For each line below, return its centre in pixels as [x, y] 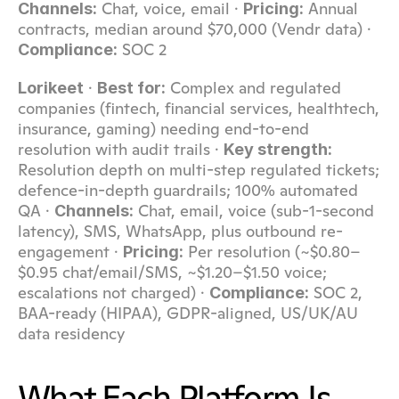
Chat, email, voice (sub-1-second [254, 211]
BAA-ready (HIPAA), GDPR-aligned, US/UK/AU [188, 313]
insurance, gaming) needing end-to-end [163, 129]
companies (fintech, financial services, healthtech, [199, 108]
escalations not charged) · [114, 293]
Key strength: [278, 149]
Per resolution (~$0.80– [272, 252]
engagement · [70, 252]
